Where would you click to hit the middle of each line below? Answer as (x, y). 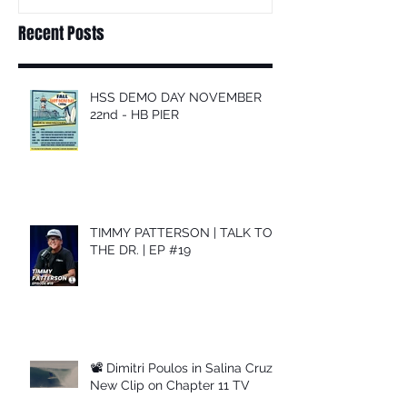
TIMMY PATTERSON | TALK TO (181, 232)
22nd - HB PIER (134, 114)
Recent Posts (61, 33)
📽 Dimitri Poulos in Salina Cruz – (187, 367)
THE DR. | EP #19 (140, 249)
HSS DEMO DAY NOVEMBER (176, 97)
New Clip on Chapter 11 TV (170, 385)
